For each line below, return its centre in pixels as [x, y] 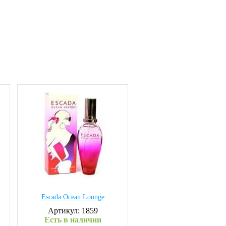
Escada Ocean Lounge [73, 197]
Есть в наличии [73, 220]
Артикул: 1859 [73, 211]
